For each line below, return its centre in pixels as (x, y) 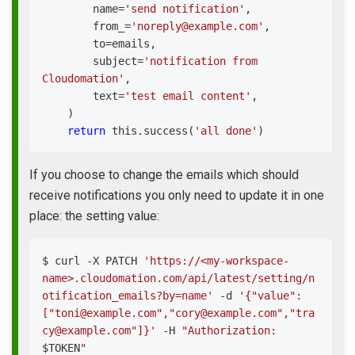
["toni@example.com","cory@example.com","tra (178, 313)
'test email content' (188, 96)
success (166, 131)
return (86, 131)
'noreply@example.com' (197, 26)
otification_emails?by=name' (128, 296)
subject (115, 61)
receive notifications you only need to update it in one (177, 195)
